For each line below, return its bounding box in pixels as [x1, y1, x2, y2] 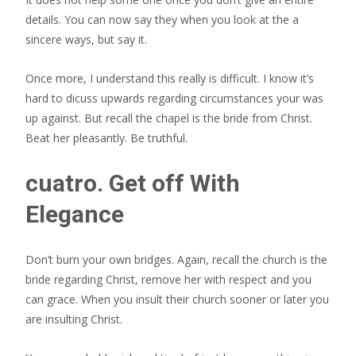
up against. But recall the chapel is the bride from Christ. [25, 110, 312, 126]
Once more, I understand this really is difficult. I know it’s [25, 71, 314, 86]
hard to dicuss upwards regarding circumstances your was [25, 91, 323, 106]
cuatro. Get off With [25, 169, 240, 197]
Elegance [25, 200, 124, 228]
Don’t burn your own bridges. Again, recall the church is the [25, 252, 327, 267]
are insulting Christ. [25, 311, 122, 327]
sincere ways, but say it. [25, 32, 147, 47]
